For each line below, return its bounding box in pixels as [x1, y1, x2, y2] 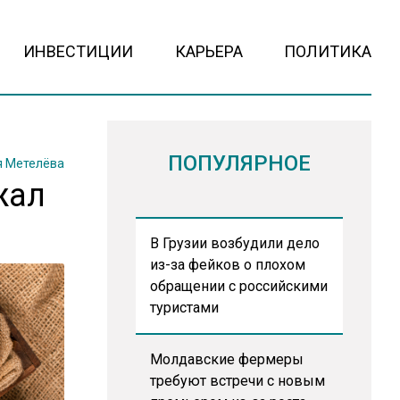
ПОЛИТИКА [283, 42, 371, 61]
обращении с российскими [149, 278, 328, 295]
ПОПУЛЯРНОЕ [167, 151, 311, 176]
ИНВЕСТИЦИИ [23, 42, 134, 61]
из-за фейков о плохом [149, 256, 305, 273]
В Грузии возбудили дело [149, 235, 320, 252]
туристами [149, 299, 219, 316]
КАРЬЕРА [174, 42, 243, 61]
